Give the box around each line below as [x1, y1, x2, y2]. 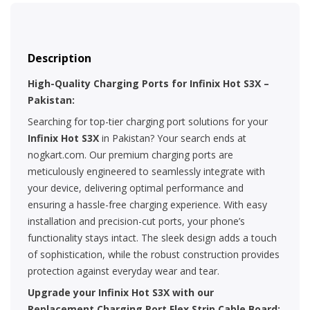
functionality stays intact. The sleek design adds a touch [28, 231, 277, 245]
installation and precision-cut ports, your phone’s [28, 215, 245, 228]
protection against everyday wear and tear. [28, 264, 219, 278]
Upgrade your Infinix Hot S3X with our [28, 286, 214, 300]
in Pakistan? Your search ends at [102, 131, 246, 145]
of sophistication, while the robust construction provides [28, 248, 280, 262]
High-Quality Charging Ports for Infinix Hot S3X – [28, 77, 269, 91]
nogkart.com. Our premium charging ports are [28, 148, 233, 162]
